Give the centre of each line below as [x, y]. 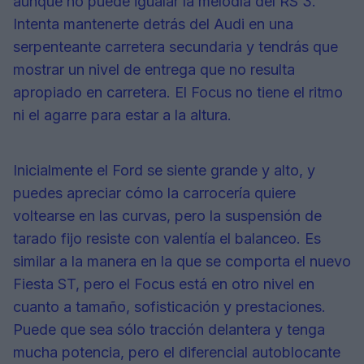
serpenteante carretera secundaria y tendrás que [175, 47]
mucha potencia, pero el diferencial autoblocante [177, 353]
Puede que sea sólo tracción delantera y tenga [169, 330]
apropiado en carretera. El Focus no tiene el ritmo [178, 93]
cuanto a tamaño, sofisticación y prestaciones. [169, 307]
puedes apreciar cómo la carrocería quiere [154, 193]
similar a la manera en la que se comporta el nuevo [182, 262]
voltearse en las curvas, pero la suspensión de [167, 216]
